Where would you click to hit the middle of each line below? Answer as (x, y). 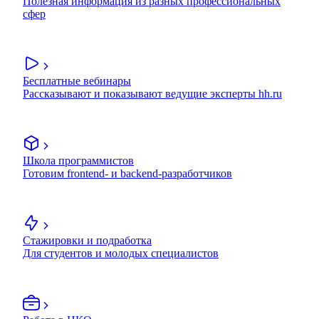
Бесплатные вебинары (77, 81)
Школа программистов (78, 161)
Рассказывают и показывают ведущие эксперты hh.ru (152, 94)
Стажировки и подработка (87, 241)
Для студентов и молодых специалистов (121, 253)
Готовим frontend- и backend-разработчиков (127, 174)
